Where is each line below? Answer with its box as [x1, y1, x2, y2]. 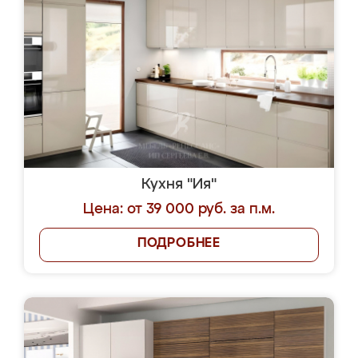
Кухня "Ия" [141, 177, 217, 192]
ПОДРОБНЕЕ [137, 237, 221, 250]
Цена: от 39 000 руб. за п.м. [83, 202, 275, 217]
